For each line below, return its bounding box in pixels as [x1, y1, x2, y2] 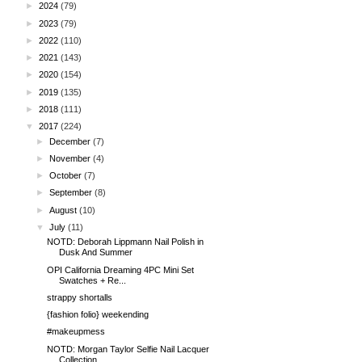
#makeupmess [47, 326, 106, 337]
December [49, 136, 91, 146]
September [49, 187, 93, 198]
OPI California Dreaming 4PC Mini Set [47, 264, 195, 275]
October [49, 170, 82, 180]
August [49, 204, 78, 215]
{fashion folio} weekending [47, 309, 149, 319]
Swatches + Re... [59, 275, 127, 285]
